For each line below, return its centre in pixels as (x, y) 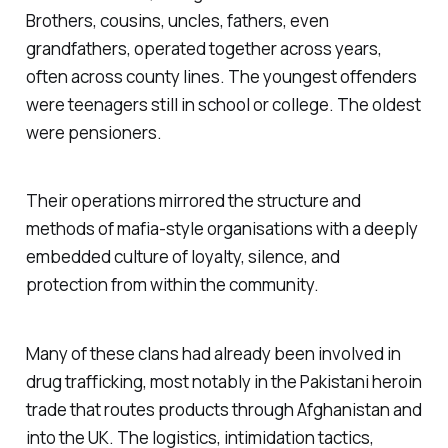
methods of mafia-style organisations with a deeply (221, 229)
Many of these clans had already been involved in (213, 354)
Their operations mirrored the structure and (193, 201)
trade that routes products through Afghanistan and (223, 410)
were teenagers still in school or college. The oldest (223, 104)
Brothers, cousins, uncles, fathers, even (177, 20)
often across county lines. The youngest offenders (221, 76)
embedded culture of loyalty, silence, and (182, 257)
